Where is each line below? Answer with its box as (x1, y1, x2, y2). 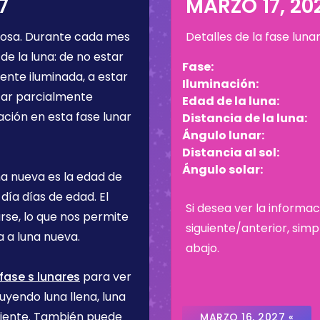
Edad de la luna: (182, 93, 279, 109)
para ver (80, 269, 131, 285)
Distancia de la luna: (182, 110, 307, 126)
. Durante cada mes (20, 29, 130, 45)
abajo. (186, 240, 219, 256)
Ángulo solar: (182, 161, 263, 178)
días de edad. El (19, 189, 109, 205)
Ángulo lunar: (182, 127, 264, 144)
